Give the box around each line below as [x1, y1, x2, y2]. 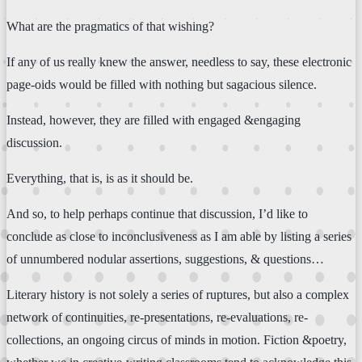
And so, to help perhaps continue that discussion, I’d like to [6, 206, 308, 221]
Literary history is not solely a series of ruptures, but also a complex [6, 287, 349, 301]
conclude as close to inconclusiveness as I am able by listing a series [6, 229, 351, 243]
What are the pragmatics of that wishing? [6, 19, 214, 33]
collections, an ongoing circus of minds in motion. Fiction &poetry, [6, 332, 347, 347]
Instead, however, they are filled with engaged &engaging [6, 112, 301, 127]
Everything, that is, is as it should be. [6, 170, 193, 185]
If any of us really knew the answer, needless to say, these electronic [6, 54, 351, 69]
